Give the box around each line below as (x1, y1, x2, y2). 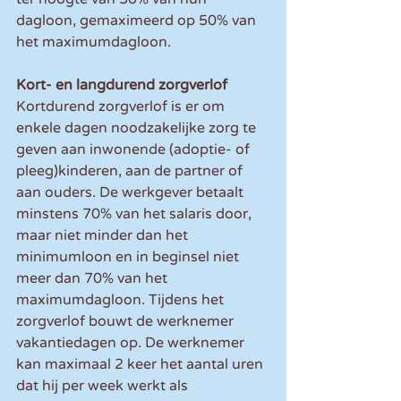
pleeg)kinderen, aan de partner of (16, 162, 246, 181)
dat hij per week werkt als (16, 377, 192, 396)
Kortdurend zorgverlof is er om (16, 98, 228, 116)
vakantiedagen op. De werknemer (16, 334, 248, 353)
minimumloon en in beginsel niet (16, 248, 243, 267)
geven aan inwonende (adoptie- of (16, 141, 253, 159)
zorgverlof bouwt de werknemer (16, 312, 237, 331)
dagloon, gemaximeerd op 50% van (16, 12, 260, 30)
